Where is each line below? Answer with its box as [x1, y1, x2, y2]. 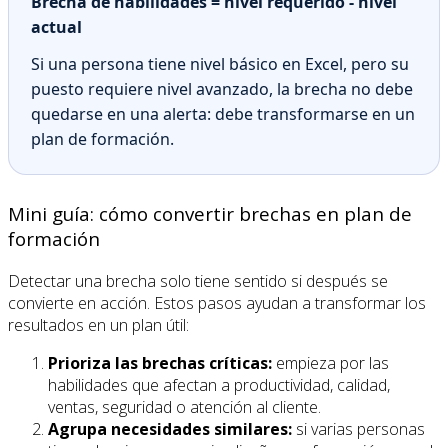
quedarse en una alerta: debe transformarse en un [31, 103, 415, 126]
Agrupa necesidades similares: [48, 417, 292, 440]
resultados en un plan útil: [8, 313, 189, 336]
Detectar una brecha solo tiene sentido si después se [8, 269, 388, 292]
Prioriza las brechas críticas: [48, 351, 272, 374]
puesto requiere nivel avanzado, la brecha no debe [31, 78, 413, 101]
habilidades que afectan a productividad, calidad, [48, 373, 390, 396]
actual [31, 16, 82, 39]
